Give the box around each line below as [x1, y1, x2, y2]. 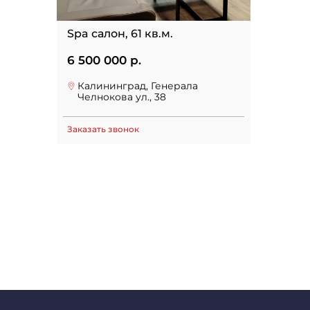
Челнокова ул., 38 [77, 91, 166, 103]
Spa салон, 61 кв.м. [67, 27, 173, 40]
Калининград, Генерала [77, 80, 198, 92]
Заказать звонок [67, 124, 139, 134]
